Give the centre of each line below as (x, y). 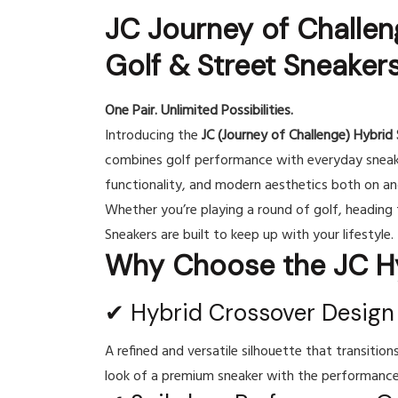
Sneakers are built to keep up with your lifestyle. (249, 236)
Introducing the (153, 136)
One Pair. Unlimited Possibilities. (199, 111)
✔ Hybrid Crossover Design (250, 313)
